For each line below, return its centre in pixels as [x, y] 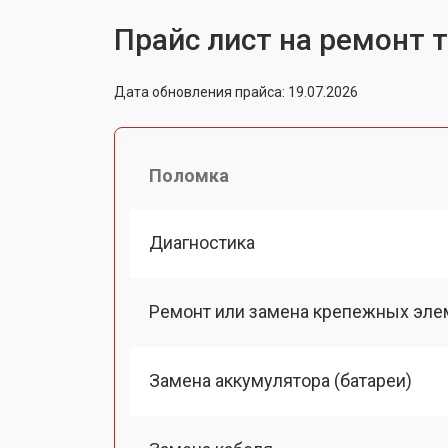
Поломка [189, 175]
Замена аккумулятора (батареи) [280, 380]
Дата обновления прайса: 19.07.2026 [236, 91]
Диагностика [202, 242]
